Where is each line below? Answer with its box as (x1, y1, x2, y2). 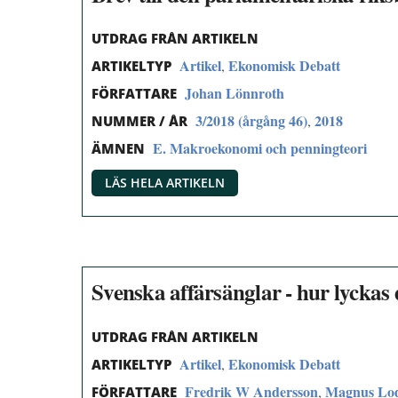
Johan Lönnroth (185, 83, 284, 104)
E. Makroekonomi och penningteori (153, 137, 367, 158)
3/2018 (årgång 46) (195, 109, 307, 131)
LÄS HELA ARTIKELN (105, 174, 225, 192)
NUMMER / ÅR (92, 111, 187, 130)
